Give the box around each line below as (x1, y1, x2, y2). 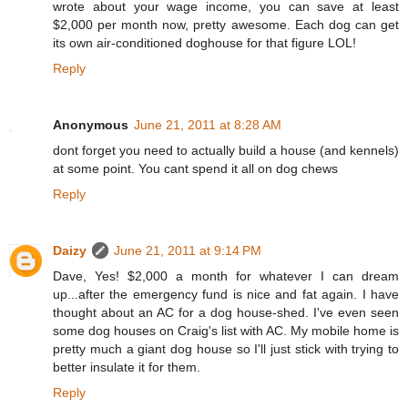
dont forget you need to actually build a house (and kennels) (53, 143, 399, 158)
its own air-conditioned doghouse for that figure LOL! (53, 36, 356, 51)
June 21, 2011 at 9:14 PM (114, 243, 261, 259)
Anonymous (53, 117, 128, 133)
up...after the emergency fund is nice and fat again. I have (53, 287, 399, 302)
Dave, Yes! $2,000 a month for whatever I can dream (53, 269, 399, 284)
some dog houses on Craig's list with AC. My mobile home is (53, 323, 399, 339)
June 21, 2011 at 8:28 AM (134, 117, 281, 133)
